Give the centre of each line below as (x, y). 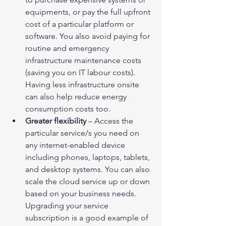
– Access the (111, 121)
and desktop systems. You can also (89, 169)
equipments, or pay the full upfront (89, 12)
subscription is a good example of (88, 218)
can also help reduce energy (77, 97)
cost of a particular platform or (80, 24)
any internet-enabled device (76, 145)
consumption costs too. (68, 109)
